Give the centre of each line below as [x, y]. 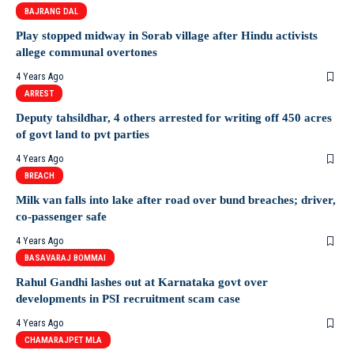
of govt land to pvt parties [83, 134]
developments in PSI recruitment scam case [128, 299]
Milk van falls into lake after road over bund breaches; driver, [176, 200]
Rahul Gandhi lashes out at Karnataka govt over [142, 282]
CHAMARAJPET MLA [63, 340]
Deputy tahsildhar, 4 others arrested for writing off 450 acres [174, 118]
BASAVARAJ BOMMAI [65, 258]
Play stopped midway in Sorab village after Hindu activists [167, 36]
